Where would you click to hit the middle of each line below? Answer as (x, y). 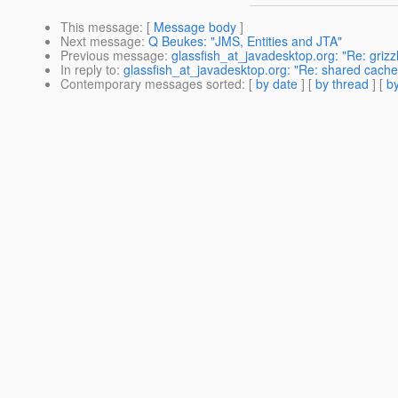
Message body (195, 27)
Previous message (112, 56)
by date (277, 84)
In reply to (88, 70)
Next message (101, 41)
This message (100, 27)
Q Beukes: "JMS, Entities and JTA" (245, 41)
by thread (342, 84)
